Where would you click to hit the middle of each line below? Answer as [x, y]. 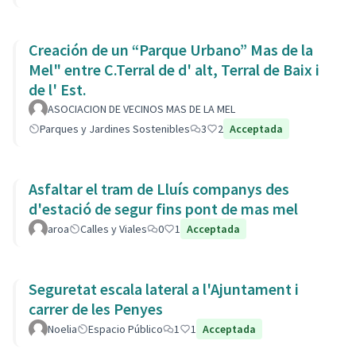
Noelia [62, 329]
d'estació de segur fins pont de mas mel [163, 209]
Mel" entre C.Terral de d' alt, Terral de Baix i [174, 70]
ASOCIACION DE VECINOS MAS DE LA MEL [141, 109]
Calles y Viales [114, 229]
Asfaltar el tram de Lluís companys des [159, 189]
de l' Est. [58, 89]
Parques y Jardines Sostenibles [115, 129]
